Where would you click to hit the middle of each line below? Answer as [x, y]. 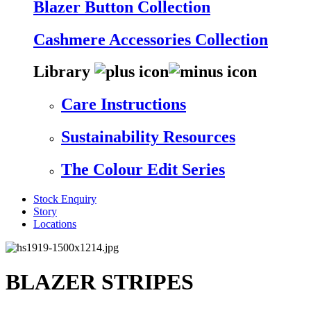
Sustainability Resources [148, 137]
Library [64, 72]
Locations [55, 224]
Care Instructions [124, 104]
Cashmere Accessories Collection [151, 39]
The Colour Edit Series [143, 170]
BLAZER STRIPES [100, 281]
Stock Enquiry [65, 199]
